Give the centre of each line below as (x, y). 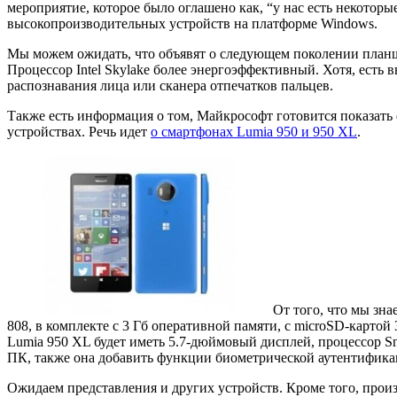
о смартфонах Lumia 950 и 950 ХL (254, 132)
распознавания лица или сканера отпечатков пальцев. (170, 86)
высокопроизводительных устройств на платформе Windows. (192, 24)
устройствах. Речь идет (79, 132)
